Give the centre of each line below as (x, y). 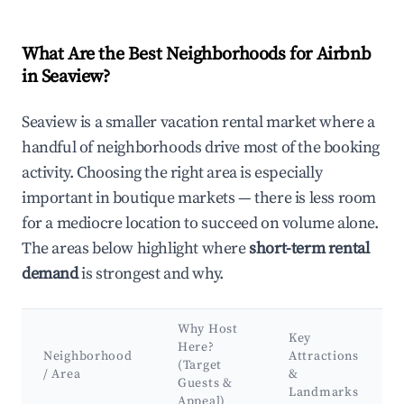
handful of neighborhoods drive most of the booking (201, 148)
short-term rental (309, 249)
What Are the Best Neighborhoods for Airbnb (197, 55)
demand (50, 274)
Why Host (208, 330)
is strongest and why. (151, 274)
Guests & (205, 384)
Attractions (324, 357)
